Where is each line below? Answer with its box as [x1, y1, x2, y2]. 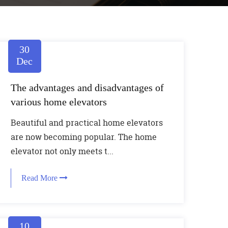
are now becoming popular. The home [10, 131, 157, 142]
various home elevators [10, 96, 107, 107]
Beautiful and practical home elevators [10, 117, 163, 128]
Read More [21, 174, 60, 182]
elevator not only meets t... [10, 146, 113, 157]
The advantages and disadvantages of [10, 82, 164, 93]
